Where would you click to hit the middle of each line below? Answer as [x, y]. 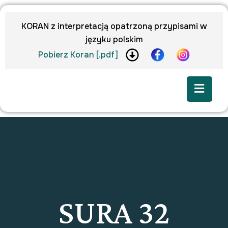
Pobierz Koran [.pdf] [78, 55]
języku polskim [114, 39]
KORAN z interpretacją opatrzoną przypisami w [114, 26]
